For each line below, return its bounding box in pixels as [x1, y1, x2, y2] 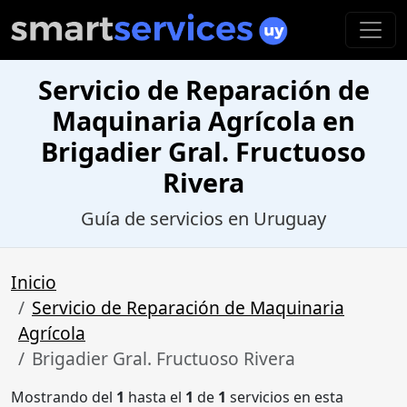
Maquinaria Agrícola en [52, 103, 355, 139]
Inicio [11, 270, 56, 295]
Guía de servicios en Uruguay [81, 206, 326, 232]
